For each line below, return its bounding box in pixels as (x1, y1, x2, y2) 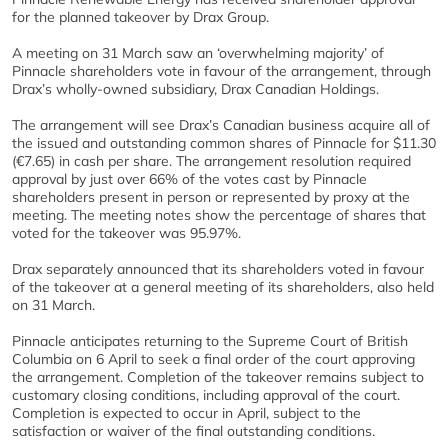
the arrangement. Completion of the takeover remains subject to (12, 368, 424, 386)
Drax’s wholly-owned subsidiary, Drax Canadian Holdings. (12, 80, 379, 98)
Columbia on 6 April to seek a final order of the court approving (12, 350, 415, 368)
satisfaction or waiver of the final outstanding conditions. (12, 422, 375, 440)
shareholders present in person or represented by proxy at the (12, 188, 410, 206)
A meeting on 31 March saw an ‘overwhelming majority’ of (12, 44, 384, 62)
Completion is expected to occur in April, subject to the (12, 404, 361, 422)
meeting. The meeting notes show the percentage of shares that (12, 206, 426, 224)
